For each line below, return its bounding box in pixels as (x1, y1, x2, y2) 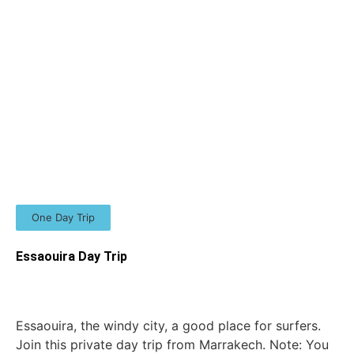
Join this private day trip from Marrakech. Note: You (16, 336, 329, 352)
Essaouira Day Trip (16, 248, 127, 264)
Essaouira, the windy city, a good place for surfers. (16, 317, 321, 333)
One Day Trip (32, 210, 95, 224)
